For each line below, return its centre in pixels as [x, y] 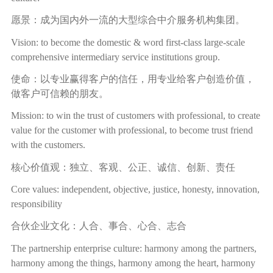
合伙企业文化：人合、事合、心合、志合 [98, 226]
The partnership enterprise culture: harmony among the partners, [133, 248]
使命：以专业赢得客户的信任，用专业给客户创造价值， [133, 79]
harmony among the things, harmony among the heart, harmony [133, 263]
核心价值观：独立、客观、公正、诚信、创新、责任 [123, 167]
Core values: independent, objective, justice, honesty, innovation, [135, 190]
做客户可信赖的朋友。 [59, 93]
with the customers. [48, 145]
